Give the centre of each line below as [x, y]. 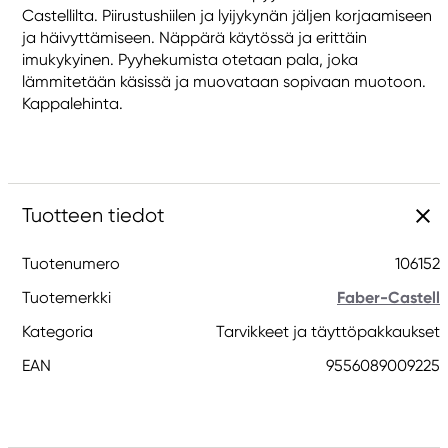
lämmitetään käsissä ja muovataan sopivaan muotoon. [224, 81]
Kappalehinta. [72, 103]
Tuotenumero [71, 263]
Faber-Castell [388, 297]
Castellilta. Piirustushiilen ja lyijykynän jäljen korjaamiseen [227, 15]
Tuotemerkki [66, 297]
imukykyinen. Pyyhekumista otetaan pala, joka [190, 59]
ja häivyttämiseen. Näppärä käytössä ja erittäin [194, 37]
